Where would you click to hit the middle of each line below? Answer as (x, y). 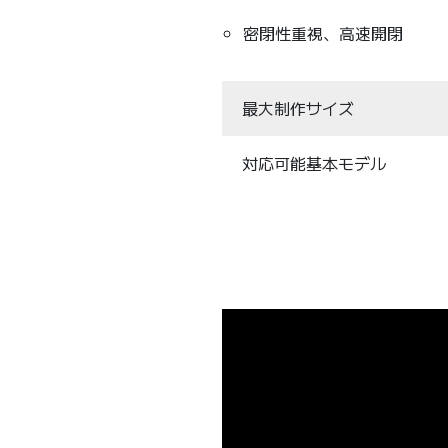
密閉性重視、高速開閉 (322, 32)
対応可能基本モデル (314, 162)
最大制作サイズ (298, 107)
